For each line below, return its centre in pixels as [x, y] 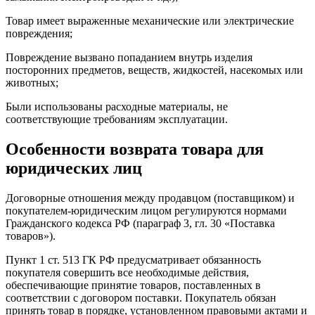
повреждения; [39, 34]
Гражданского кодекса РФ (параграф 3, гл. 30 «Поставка [140, 223]
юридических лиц [74, 168]
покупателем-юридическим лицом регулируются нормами [146, 210]
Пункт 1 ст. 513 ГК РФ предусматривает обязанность [133, 259]
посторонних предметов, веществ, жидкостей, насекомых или [154, 70]
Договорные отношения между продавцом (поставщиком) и [150, 198]
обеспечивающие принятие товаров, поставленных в [133, 285]
